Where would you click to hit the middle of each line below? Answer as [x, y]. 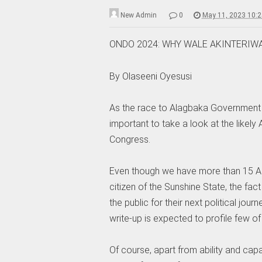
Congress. [130, 139]
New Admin [138, 15]
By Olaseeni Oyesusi [150, 76]
